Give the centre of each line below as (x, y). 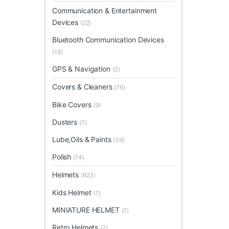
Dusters (66, 122)
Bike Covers (73, 104)
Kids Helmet (73, 192)
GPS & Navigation (82, 69)
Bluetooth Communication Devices (108, 40)
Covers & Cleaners (83, 87)
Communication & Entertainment (105, 10)
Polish (63, 157)
